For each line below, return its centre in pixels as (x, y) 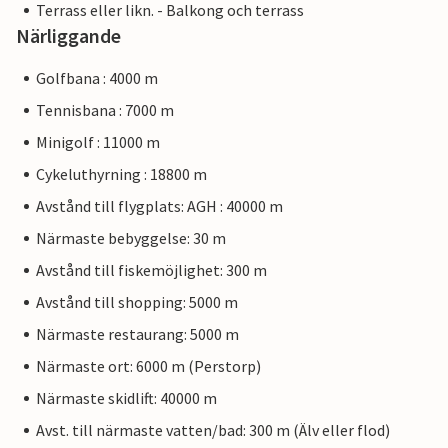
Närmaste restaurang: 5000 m (137, 334)
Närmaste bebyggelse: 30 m (131, 238)
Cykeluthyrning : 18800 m (121, 174)
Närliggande (68, 36)
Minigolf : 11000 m (98, 142)
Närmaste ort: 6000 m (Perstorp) (148, 366)
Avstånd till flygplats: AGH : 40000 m (159, 206)
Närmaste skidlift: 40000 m (126, 398)
